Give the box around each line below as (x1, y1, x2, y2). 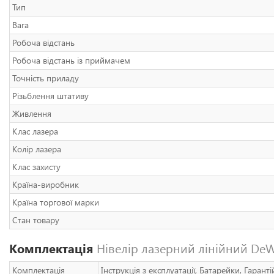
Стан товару (12, 214, 59, 226)
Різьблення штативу (12, 90, 89, 102)
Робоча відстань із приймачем (12, 54, 130, 66)
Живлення (12, 108, 51, 119)
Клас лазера (12, 125, 58, 137)
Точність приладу (12, 72, 79, 84)
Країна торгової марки (12, 196, 99, 208)
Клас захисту (12, 161, 61, 172)
